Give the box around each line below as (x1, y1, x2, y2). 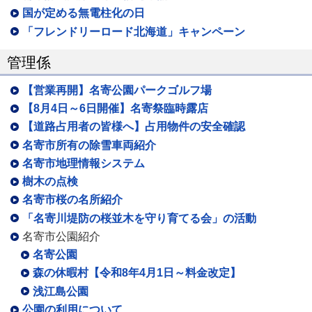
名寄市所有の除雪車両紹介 (22, 139, 156, 151)
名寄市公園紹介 (22, 230, 100, 242)
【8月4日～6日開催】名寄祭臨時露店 (22, 102, 208, 115)
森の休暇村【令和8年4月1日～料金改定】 (33, 267, 241, 279)
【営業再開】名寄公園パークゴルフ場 (22, 84, 212, 96)
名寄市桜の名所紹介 (22, 194, 123, 206)
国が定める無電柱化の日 (22, 7, 145, 19)
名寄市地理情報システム (22, 157, 145, 169)
